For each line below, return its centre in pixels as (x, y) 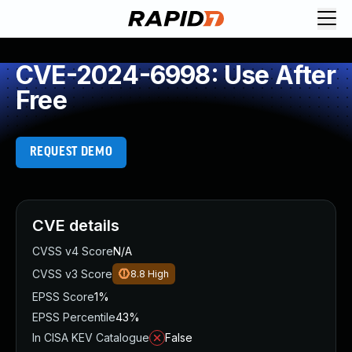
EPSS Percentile (74, 317)
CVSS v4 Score (73, 251)
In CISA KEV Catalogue (91, 337)
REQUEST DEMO (71, 152)
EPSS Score (63, 297)
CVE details (76, 225)
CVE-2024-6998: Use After (176, 75)
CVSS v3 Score (72, 274)
